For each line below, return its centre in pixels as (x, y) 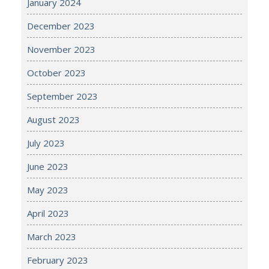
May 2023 (48, 190)
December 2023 (61, 26)
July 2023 (46, 143)
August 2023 (53, 120)
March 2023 (52, 237)
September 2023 (62, 96)
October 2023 (56, 73)
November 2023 (61, 50)
